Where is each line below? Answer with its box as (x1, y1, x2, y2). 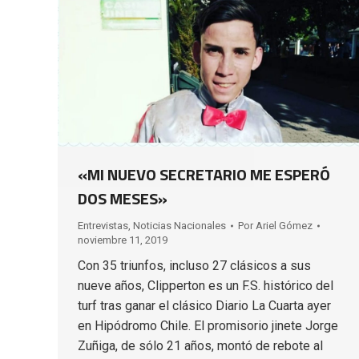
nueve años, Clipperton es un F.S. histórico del (78, 277, 333, 293)
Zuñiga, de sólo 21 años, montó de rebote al (78, 337, 323, 353)
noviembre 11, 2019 (78, 233, 167, 246)
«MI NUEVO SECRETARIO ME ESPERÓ (78, 161, 330, 187)
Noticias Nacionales (133, 219, 226, 232)
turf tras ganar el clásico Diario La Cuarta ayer (78, 297, 331, 313)
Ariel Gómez (256, 219, 313, 232)
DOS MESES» (78, 185, 167, 211)
